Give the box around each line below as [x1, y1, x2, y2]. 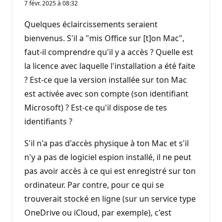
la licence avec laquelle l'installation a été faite [24, 60, 195, 71]
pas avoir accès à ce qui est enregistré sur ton [24, 165, 196, 176]
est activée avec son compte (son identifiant [24, 88, 188, 99]
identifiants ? [24, 115, 72, 127]
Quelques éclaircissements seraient [24, 18, 158, 30]
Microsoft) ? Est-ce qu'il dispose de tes [24, 102, 167, 113]
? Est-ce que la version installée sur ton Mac [24, 74, 187, 85]
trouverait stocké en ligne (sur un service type [24, 193, 196, 204]
